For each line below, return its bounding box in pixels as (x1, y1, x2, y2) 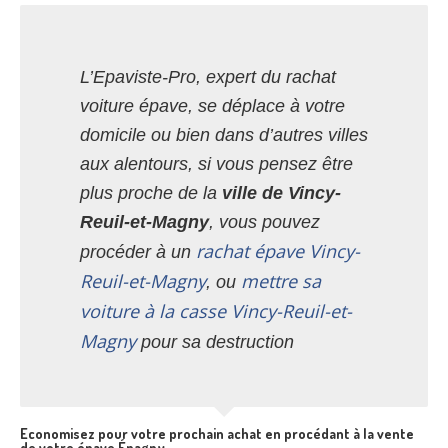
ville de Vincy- (222, 183, 341, 203)
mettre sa (241, 269, 321, 293)
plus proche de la (80, 183, 222, 203)
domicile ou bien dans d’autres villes (80, 125, 368, 145)
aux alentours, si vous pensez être (80, 154, 353, 174)
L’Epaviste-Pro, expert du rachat (80, 67, 336, 87)
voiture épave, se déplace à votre (80, 96, 345, 116)
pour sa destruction (136, 332, 294, 352)
